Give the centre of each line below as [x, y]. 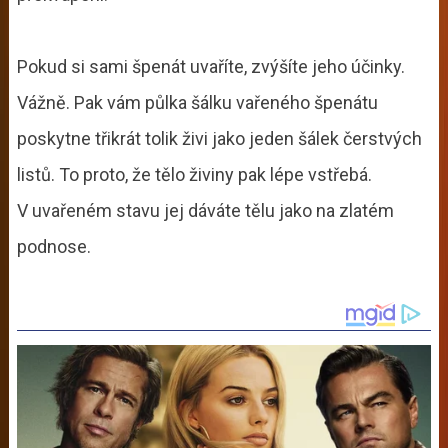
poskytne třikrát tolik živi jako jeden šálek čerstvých [219, 138]
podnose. [53, 246]
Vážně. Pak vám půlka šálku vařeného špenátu [197, 102]
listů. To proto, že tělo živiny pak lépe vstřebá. [194, 174]
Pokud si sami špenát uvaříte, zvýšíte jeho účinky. [210, 66]
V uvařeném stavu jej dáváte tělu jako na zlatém [205, 210]
